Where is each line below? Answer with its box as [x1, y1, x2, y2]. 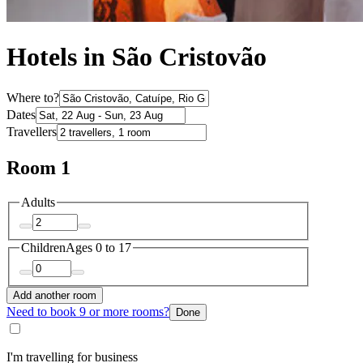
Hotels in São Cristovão [6, 42, 267, 72]
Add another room [13, 288, 96, 301]
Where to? [6, 90, 59, 105]
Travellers [6, 124, 57, 139]
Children [21, 241, 66, 255]
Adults [21, 194, 55, 209]
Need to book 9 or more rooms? [6, 304, 169, 318]
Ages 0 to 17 [66, 241, 131, 255]
